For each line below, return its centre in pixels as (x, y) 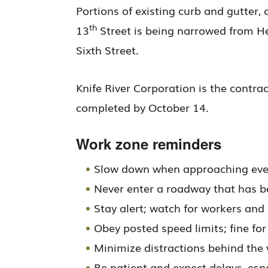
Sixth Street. (107, 50)
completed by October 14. (142, 107)
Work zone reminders (149, 144)
